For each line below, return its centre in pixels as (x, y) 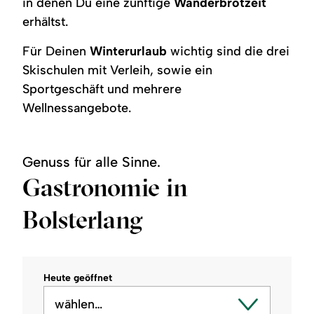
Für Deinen (56, 51)
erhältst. (46, 21)
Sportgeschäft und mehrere (102, 89)
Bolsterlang (83, 219)
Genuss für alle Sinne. (92, 162)
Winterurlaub (129, 51)
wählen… (79, 304)
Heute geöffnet (78, 278)
